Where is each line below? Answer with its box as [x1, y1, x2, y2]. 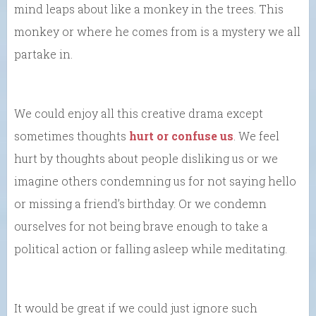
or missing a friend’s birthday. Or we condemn [14, 196, 267, 211]
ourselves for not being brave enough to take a [14, 219, 268, 233]
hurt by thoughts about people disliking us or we [14, 151, 278, 166]
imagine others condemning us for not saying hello [14, 174, 296, 188]
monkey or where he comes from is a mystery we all [14, 24, 300, 39]
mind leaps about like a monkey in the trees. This [14, 1, 284, 16]
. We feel [233, 128, 279, 143]
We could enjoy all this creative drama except [14, 106, 263, 121]
